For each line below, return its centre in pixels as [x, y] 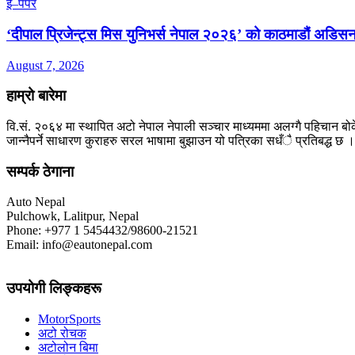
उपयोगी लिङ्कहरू [54, 288]
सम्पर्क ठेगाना [40, 171]
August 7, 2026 [45, 65]
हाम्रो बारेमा [36, 96]
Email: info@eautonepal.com [79, 245]
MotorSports [69, 319]
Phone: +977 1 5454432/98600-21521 [102, 231]
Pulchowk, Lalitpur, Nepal [73, 216]
